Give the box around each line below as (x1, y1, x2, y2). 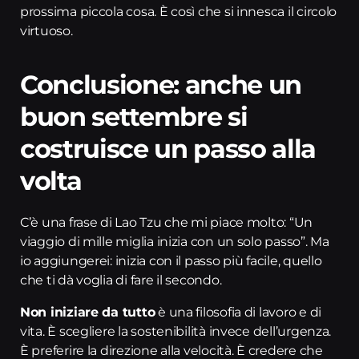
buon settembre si (20, 101, 248, 132)
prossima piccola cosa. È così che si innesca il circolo (20, 4, 337, 19)
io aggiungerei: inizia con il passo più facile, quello (20, 253, 322, 268)
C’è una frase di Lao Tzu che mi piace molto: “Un (20, 215, 313, 230)
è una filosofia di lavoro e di (155, 305, 321, 320)
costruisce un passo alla (20, 133, 317, 164)
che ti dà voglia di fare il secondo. (20, 272, 222, 288)
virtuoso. (20, 23, 73, 38)
